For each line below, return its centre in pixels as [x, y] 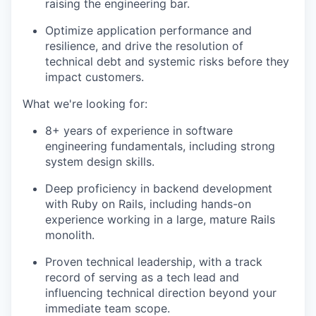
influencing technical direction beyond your [161, 292]
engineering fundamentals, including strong [160, 146]
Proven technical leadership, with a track [154, 261]
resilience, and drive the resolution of [144, 45]
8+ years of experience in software [139, 130]
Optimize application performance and [148, 30]
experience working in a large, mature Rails [160, 219]
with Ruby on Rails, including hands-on [148, 203]
